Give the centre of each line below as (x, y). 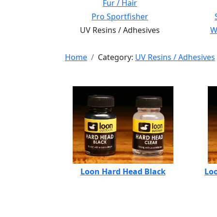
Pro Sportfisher (120, 16)
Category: (116, 57)
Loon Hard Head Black (123, 171)
